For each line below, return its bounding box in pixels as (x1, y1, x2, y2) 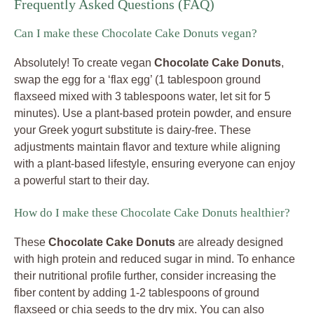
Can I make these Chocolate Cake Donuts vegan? (14, 27, 257, 41)
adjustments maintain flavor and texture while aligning (14, 141, 280, 153)
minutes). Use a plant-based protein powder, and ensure (14, 107, 292, 120)
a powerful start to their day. (14, 175, 149, 187)
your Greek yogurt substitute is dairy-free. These (14, 124, 251, 137)
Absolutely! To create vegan (14, 57, 154, 69)
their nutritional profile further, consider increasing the (14, 270, 276, 282)
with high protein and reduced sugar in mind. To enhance (14, 253, 295, 266)
